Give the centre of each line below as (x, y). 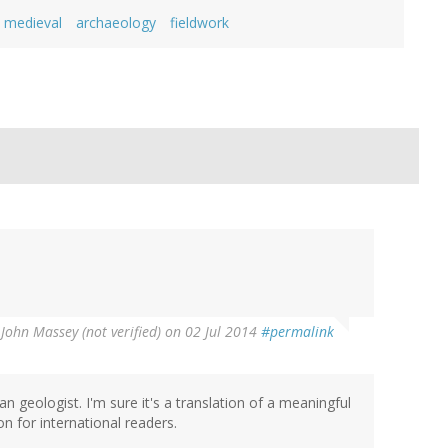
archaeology (116, 23)
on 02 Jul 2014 (211, 332)
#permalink (297, 332)
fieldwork (199, 23)
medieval (33, 23)
